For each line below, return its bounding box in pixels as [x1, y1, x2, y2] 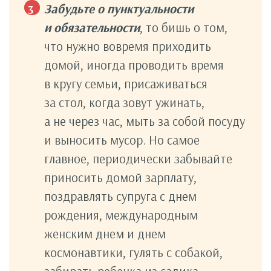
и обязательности [44, 19, 140, 35]
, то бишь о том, [140, 19, 227, 35]
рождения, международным [44, 206, 198, 223]
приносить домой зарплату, [44, 169, 197, 185]
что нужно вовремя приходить [44, 38, 211, 54]
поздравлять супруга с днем [44, 188, 197, 204]
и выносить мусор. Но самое [44, 131, 200, 148]
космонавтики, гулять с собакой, [44, 244, 223, 260]
